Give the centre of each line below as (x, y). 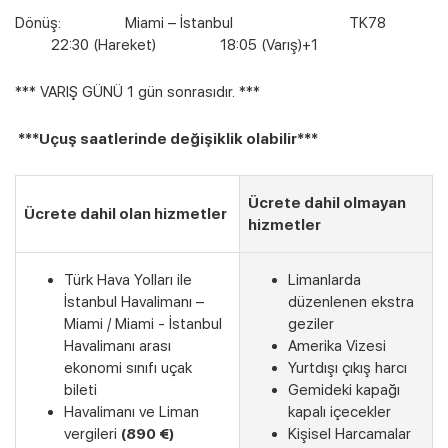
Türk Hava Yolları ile (128, 279)
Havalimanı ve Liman (131, 411)
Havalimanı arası (117, 345)
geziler (315, 323)
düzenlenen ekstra (351, 301)
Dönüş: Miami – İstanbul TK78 (220, 22)
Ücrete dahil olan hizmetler (125, 213)
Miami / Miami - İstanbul (143, 323)
